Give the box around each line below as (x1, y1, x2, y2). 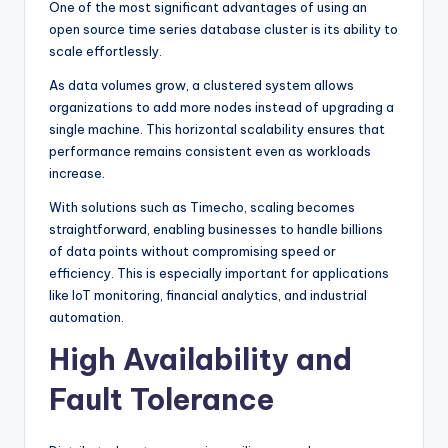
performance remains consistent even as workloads (49, 142, 371, 159)
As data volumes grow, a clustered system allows (49, 76, 354, 93)
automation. (49, 308, 124, 325)
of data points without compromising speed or (49, 242, 336, 259)
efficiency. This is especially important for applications (49, 264, 389, 281)
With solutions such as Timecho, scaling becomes (49, 198, 355, 215)
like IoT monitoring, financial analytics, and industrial (49, 286, 367, 303)
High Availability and (49, 340, 352, 378)
